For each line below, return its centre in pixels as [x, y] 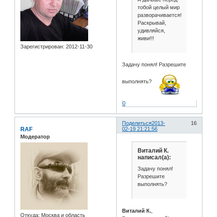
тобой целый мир [158, 7]
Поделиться [137, 123]
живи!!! [146, 38]
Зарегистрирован [42, 46]
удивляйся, [151, 30]
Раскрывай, [152, 23]
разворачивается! [159, 15]
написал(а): [154, 157]
